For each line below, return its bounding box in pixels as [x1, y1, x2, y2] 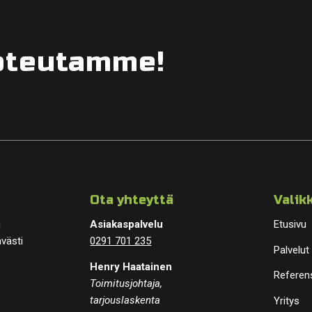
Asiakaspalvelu [90, 217, 164, 231]
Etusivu [274, 217, 307, 231]
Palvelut [274, 243, 310, 256]
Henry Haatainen [90, 260, 173, 273]
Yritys [274, 295, 300, 307]
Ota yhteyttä [90, 192, 174, 208]
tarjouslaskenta [90, 293, 161, 306]
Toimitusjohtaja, [90, 276, 163, 290]
